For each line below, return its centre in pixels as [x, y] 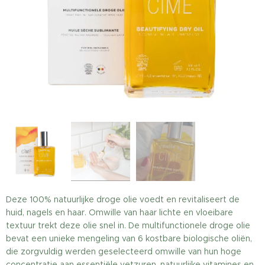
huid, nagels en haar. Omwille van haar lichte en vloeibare [119, 212]
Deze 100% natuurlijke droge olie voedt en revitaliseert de [123, 199]
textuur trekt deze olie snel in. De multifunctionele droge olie [128, 225]
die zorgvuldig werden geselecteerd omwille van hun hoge [124, 251]
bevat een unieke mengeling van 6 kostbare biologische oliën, [129, 238]
